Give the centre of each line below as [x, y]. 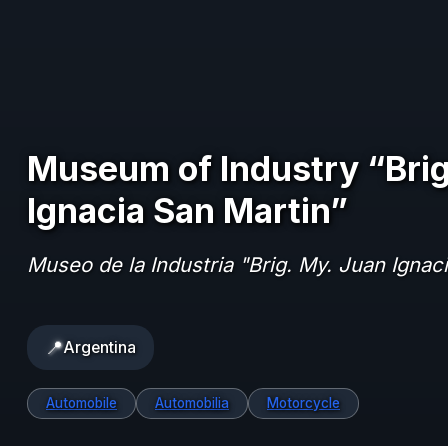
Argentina [99, 347]
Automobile [81, 403]
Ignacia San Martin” [187, 210]
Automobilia [192, 403]
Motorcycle [303, 403]
